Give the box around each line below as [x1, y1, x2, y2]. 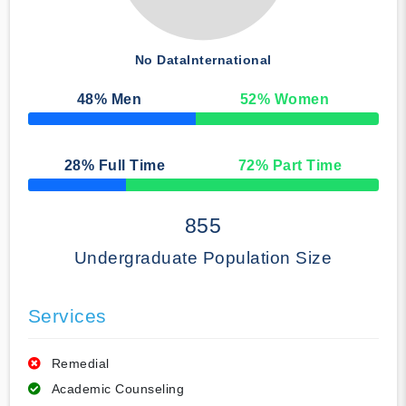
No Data [134, 53, 187, 68]
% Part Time [255, 158, 343, 174]
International [187, 53, 272, 68]
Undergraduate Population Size [73, 248, 333, 268]
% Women [256, 92, 330, 108]
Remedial [51, 356, 110, 372]
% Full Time [81, 158, 166, 174]
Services [27, 305, 107, 327]
